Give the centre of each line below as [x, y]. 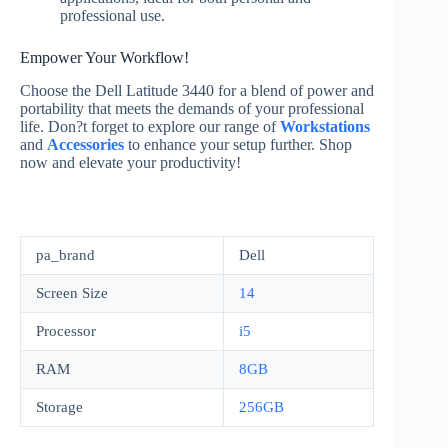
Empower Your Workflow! [104, 57]
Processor [66, 330]
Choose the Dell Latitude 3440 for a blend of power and [197, 90]
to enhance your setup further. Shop [238, 144]
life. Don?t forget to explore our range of [150, 126]
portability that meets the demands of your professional [192, 108]
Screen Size [72, 292]
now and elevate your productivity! [130, 162]
